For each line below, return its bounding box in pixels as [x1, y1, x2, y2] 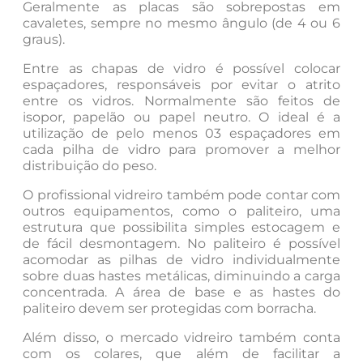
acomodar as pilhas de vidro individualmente [23, 251, 340, 267]
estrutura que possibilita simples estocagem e [23, 219, 340, 235]
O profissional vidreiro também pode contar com [23, 186, 340, 203]
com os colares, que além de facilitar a [23, 345, 340, 361]
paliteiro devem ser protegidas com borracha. [23, 300, 316, 316]
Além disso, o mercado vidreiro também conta [23, 329, 340, 345]
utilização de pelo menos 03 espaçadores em [23, 125, 340, 141]
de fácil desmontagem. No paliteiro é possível [23, 235, 340, 251]
